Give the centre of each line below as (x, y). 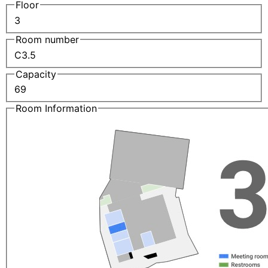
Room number (47, 39)
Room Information (56, 109)
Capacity (36, 74)
